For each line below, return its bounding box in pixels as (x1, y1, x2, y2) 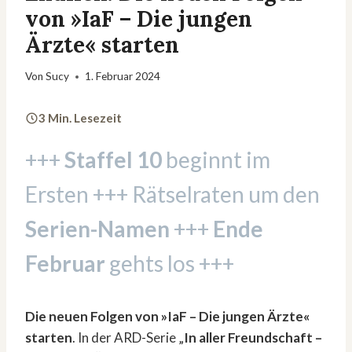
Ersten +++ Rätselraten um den (25, 181, 320, 208)
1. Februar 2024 (85, 70, 161, 83)
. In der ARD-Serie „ (72, 329, 184, 346)
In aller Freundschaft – (184, 329, 322, 346)
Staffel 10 (64, 146, 162, 174)
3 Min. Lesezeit (38, 111, 122, 126)
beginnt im (162, 146, 270, 174)
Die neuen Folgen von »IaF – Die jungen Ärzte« (25, 308, 310, 325)
